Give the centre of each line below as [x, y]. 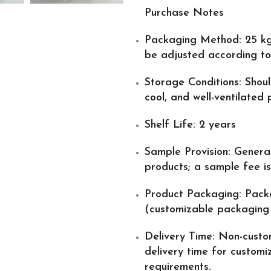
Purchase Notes [184, 13]
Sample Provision [186, 152]
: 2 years [214, 125]
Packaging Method [192, 40]
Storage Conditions [192, 83]
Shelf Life [169, 125]
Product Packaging [192, 194]
